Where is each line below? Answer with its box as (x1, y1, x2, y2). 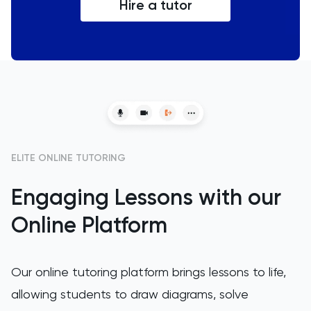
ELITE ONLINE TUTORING (11, 151, 126, 164)
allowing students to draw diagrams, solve (11, 286, 249, 301)
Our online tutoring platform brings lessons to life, (11, 264, 286, 279)
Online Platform (11, 211, 167, 238)
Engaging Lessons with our (11, 183, 281, 210)
